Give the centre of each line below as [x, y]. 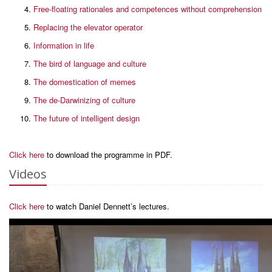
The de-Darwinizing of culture [84, 100]
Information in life [64, 45]
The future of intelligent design [87, 118]
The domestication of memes [85, 82]
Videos [28, 174]
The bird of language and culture [90, 63]
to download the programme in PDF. [108, 155]
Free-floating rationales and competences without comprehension [148, 9]
